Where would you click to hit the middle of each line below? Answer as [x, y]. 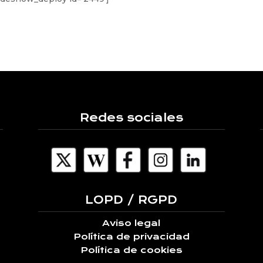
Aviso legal [131, 223]
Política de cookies [131, 250]
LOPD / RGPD [131, 200]
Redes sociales [131, 117]
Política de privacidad [131, 237]
